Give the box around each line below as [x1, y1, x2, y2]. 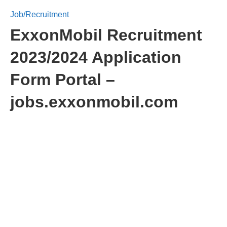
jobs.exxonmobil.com [10, 93, 178, 111]
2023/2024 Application [10, 48, 181, 66]
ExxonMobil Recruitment [10, 26, 202, 44]
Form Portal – [10, 70, 115, 89]
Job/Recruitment [10, 10, 69, 19]
